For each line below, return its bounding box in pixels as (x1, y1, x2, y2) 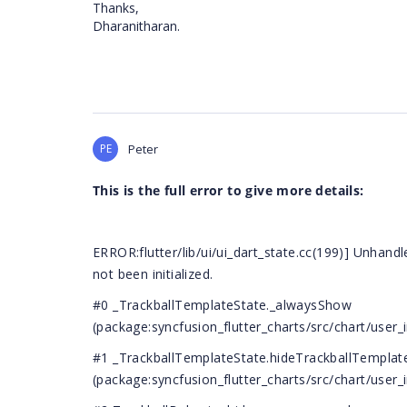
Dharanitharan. (93, 17, 184, 35)
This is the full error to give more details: (93, 182, 364, 199)
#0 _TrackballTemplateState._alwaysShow (93, 296, 352, 313)
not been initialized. (93, 265, 213, 283)
